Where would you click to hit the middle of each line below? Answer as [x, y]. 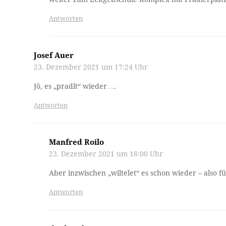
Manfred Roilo [77, 143]
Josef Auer [54, 56]
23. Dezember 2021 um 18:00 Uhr [106, 154]
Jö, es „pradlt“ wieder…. [75, 87]
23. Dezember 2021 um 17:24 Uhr [91, 67]
